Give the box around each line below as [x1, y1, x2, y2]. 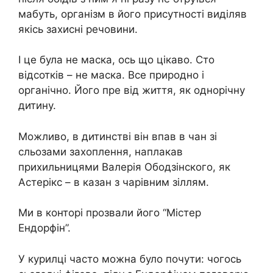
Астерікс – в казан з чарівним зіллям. [18, 175, 209, 188]
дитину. [18, 99, 56, 112]
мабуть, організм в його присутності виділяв [18, 7, 247, 20]
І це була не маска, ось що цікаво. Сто [18, 54, 214, 66]
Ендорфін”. [18, 222, 71, 235]
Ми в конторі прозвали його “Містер [18, 207, 201, 219]
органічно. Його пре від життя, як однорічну [18, 84, 245, 97]
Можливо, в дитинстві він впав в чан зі [18, 130, 217, 143]
